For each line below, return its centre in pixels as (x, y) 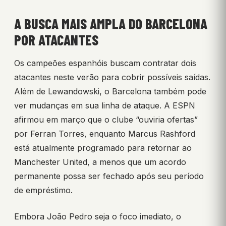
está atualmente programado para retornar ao (103, 148)
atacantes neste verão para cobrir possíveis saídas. (112, 77)
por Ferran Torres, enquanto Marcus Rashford (105, 134)
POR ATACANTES (56, 40)
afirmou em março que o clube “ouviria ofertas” (106, 120)
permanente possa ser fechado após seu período (109, 176)
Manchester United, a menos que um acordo (100, 162)
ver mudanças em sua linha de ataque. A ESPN (105, 106)
